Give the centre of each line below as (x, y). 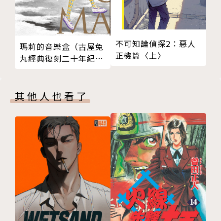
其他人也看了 (52, 96)
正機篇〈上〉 (141, 55)
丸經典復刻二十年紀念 (62, 58)
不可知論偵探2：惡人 (156, 43)
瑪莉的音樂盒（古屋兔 (62, 47)
